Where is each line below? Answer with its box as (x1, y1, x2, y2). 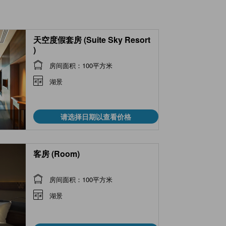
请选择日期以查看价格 (61, 111, 131, 122)
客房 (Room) (33, 147, 80, 159)
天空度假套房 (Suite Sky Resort (33, 33, 150, 45)
